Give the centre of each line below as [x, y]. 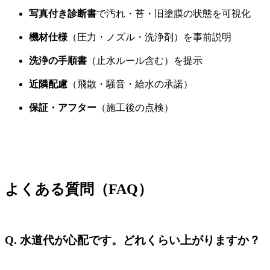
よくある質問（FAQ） [79, 189]
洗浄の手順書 [58, 60]
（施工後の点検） [135, 107]
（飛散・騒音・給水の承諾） [130, 84]
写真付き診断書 [63, 13]
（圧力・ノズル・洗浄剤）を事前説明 [149, 37]
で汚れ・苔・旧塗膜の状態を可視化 [174, 13]
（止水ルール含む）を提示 [145, 60]
